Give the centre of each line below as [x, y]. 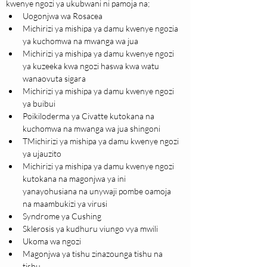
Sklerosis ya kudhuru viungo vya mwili [90, 229]
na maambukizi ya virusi [65, 204]
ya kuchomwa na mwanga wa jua [80, 41]
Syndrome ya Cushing [62, 216]
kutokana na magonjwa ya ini [75, 179]
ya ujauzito [42, 154]
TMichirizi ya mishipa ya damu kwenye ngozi [102, 141]
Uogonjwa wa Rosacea [63, 16]
